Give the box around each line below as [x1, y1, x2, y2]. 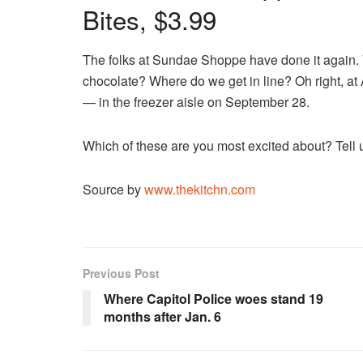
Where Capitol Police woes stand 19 [104, 288, 323, 308]
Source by [83, 179, 144, 199]
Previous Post [83, 264, 160, 281]
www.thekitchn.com [144, 179, 255, 199]
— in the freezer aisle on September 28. [83, 92, 310, 111]
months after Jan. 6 [104, 306, 221, 326]
